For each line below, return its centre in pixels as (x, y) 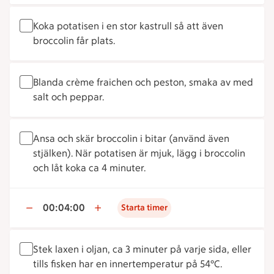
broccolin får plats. (74, 41)
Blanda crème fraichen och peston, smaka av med (143, 82)
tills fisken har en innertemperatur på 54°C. (128, 264)
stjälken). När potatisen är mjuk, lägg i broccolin (139, 153)
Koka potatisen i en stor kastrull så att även (128, 26)
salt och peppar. (68, 97)
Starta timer (144, 208)
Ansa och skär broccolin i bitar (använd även (131, 139)
